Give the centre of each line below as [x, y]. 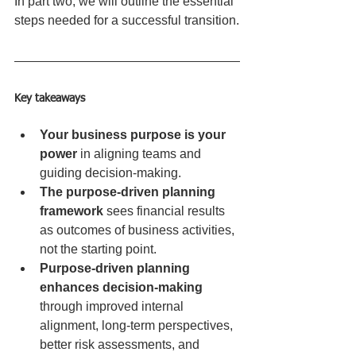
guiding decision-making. [110, 172]
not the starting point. [98, 249]
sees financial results [166, 211]
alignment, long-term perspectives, [138, 325]
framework [72, 211]
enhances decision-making [121, 287]
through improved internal [113, 306]
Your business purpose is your [134, 134]
